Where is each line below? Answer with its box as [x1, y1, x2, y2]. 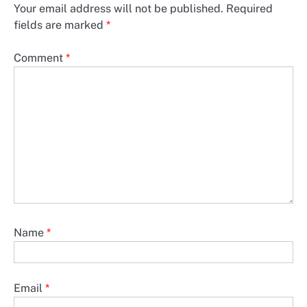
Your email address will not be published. [14, 2, 223, 16]
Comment [14, 51, 66, 65]
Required [226, 2, 273, 16]
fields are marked [14, 19, 106, 32]
